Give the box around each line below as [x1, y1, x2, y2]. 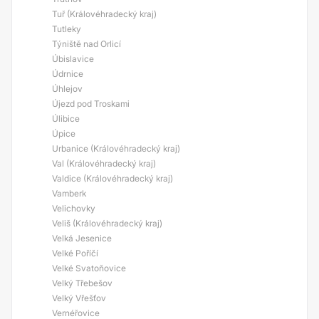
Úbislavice [52, 53, 94, 64]
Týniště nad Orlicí [52, 38, 121, 49]
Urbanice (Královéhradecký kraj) [52, 143, 180, 154]
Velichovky [52, 203, 95, 214]
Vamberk [52, 188, 86, 199]
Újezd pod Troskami [52, 98, 130, 109]
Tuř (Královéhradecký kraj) [52, 9, 157, 19]
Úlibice [52, 113, 80, 124]
